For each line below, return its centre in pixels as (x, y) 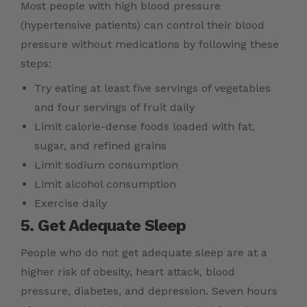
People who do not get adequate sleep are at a (144, 253)
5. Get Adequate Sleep (103, 226)
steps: (36, 64)
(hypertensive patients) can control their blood (143, 25)
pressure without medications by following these (150, 45)
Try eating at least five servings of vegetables (152, 88)
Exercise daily (71, 204)
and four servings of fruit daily (114, 108)
